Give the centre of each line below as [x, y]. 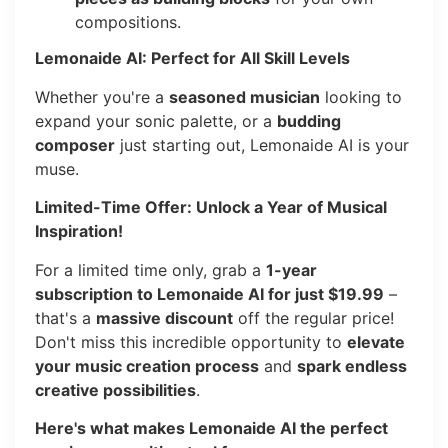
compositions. [128, 22]
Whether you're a [102, 96]
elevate [376, 341]
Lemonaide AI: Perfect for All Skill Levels [192, 58]
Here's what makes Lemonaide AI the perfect [211, 428]
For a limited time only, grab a [150, 269]
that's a [65, 317]
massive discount [164, 317]
